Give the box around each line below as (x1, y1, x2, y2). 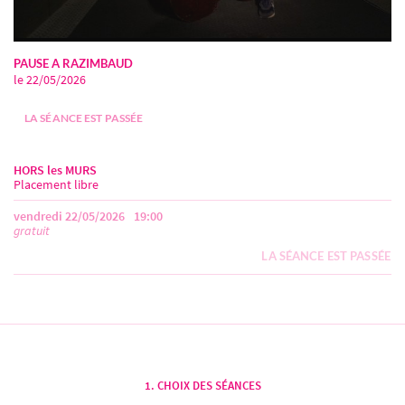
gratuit (14, 221, 50, 239)
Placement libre (14, 175, 99, 193)
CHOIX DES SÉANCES (156, 378, 261, 393)
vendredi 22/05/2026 (14, 207, 125, 224)
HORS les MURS (14, 161, 97, 178)
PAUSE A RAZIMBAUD (14, 55, 133, 71)
